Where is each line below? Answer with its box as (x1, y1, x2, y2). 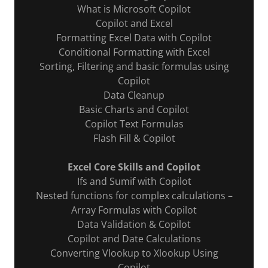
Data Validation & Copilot (77, 218, 191, 231)
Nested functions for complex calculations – (35, 189, 233, 202)
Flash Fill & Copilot (93, 132, 175, 145)
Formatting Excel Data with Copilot (56, 31, 212, 44)
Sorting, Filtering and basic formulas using (39, 60, 229, 73)
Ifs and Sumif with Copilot (77, 175, 191, 188)
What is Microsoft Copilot (77, 2, 191, 16)
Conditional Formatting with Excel (58, 45, 210, 59)
